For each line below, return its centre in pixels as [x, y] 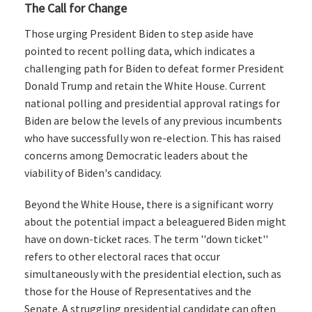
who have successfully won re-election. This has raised [153, 138]
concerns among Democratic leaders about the [136, 156]
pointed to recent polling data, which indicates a [140, 51]
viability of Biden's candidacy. [93, 173]
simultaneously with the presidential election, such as [153, 274]
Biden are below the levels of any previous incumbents [153, 121]
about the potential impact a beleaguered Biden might [155, 222]
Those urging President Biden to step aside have [139, 34]
